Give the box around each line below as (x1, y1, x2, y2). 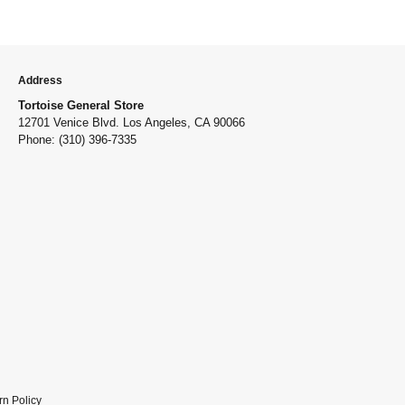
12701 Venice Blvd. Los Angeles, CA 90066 (18, 115, 245, 129)
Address (18, 73, 62, 86)
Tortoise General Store (18, 98, 144, 112)
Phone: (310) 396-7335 (18, 132, 137, 146)
